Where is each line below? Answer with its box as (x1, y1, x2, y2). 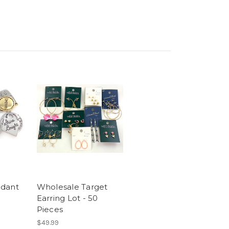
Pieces (36, 204, 63, 214)
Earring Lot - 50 (36, 193, 98, 203)
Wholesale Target (36, 181, 108, 192)
